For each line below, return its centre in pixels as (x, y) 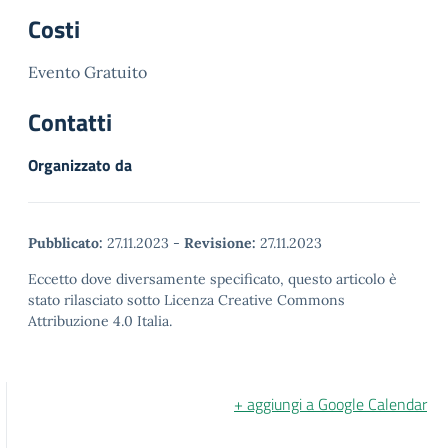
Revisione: (220, 242)
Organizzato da (80, 164)
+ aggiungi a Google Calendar (330, 403)
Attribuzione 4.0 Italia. (100, 320)
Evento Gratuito (87, 71)
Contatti (70, 121)
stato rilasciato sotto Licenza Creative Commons (186, 299)
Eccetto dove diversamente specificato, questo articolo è (212, 278)
